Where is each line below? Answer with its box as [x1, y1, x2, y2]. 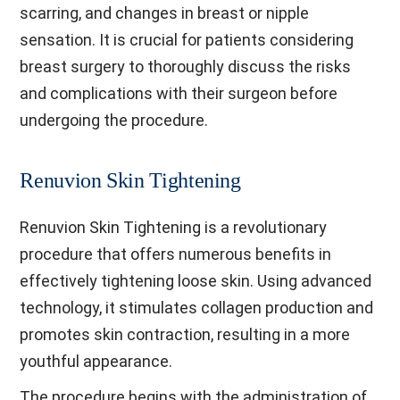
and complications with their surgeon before [20, 84, 338, 103]
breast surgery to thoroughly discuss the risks [20, 57, 352, 76]
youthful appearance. [20, 352, 173, 371]
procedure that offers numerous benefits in [20, 245, 332, 263]
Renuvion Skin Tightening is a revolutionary [20, 218, 328, 237]
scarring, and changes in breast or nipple [20, 4, 310, 22]
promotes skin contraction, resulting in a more [20, 325, 351, 344]
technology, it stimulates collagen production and [20, 298, 374, 317]
